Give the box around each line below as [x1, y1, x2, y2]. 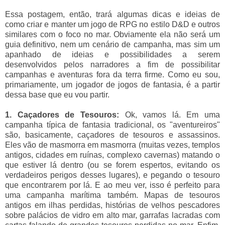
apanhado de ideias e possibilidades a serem [5, 50, 220, 59]
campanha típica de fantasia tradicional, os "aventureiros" [5, 120, 220, 129]
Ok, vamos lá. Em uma [119, 110, 220, 119]
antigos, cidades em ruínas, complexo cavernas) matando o [5, 150, 220, 159]
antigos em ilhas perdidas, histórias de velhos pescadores [5, 200, 220, 209]
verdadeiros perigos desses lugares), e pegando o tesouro [5, 170, 220, 179]
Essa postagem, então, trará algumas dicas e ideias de [5, 10, 220, 19]
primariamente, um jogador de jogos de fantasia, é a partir [5, 80, 220, 89]
